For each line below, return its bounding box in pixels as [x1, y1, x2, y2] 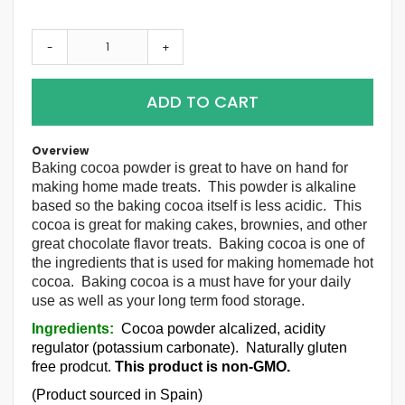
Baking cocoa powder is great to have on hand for [32, 159, 348, 175]
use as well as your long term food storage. [32, 292, 305, 308]
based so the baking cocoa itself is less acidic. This [32, 197, 362, 213]
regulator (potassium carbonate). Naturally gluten [32, 339, 347, 355]
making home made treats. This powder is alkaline [32, 178, 356, 194]
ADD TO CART [146, 89, 259, 113]
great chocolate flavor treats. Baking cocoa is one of [32, 235, 364, 251]
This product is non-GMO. [115, 358, 290, 374]
